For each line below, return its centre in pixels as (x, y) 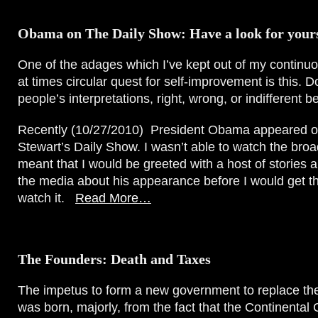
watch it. (46, 198)
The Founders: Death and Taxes (114, 259)
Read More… (113, 198)
